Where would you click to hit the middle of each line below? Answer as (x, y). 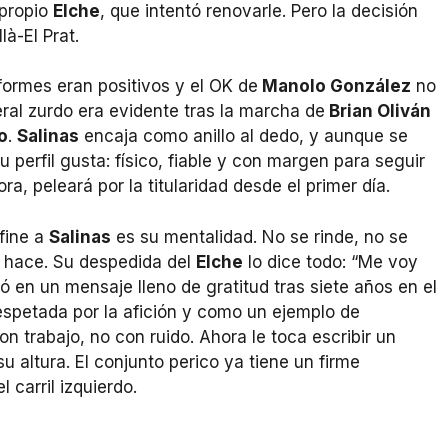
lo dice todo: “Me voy (330, 261)
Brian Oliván (378, 111)
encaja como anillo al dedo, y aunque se (243, 136)
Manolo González (334, 86)
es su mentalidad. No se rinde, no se (259, 236)
